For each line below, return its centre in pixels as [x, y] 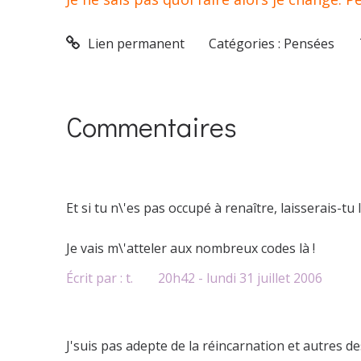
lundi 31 [230, 278]
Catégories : [247, 44]
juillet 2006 [289, 278]
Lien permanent [134, 44]
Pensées [309, 44]
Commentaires [151, 127]
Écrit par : [96, 278]
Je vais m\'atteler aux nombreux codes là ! [191, 249]
